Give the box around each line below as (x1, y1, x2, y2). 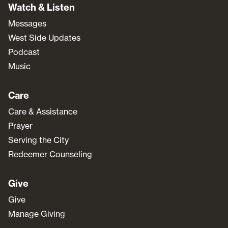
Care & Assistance (8, 106, 77, 117)
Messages (8, 18, 46, 28)
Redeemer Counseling (8, 149, 92, 159)
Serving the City (8, 134, 69, 145)
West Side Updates (8, 32, 80, 43)
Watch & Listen (8, 1, 75, 13)
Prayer (8, 120, 33, 131)
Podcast (8, 46, 40, 57)
